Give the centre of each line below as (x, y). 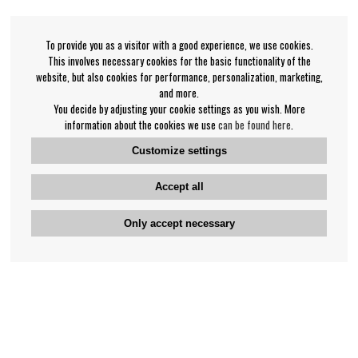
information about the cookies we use (141, 124)
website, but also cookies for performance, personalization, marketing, (179, 76)
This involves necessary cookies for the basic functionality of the (179, 60)
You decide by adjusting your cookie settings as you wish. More (179, 108)
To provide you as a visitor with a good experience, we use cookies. (179, 44)
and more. (179, 92)
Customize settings (179, 150)
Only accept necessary (179, 223)
